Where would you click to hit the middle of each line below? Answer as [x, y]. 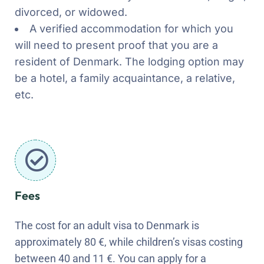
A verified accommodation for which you [131, 28]
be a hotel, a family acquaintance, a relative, [125, 78]
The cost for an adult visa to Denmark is [107, 225]
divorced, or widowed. [71, 12]
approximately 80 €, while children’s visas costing [129, 242]
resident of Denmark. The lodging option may [129, 61]
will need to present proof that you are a [116, 45]
